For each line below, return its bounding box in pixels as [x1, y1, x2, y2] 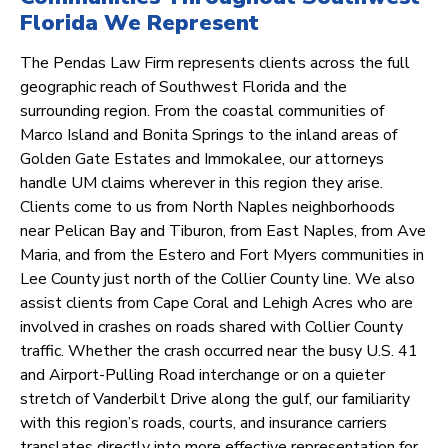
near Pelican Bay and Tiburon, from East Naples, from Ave [20, 220, 426, 243]
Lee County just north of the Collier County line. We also [20, 268, 415, 291]
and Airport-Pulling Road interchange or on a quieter [20, 364, 385, 387]
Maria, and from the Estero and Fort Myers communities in [20, 244, 424, 267]
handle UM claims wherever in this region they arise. [20, 172, 383, 195]
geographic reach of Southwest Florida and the [20, 76, 347, 99]
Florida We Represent [20, 8, 259, 39]
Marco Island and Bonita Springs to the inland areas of [20, 124, 397, 147]
